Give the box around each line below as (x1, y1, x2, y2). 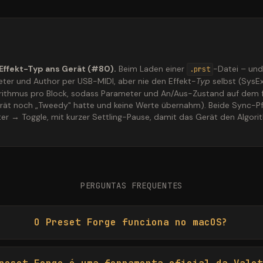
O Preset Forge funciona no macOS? (33, 216, 228, 229)
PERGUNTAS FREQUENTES (80, 180, 183, 191)
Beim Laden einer (119, 63, 187, 75)
